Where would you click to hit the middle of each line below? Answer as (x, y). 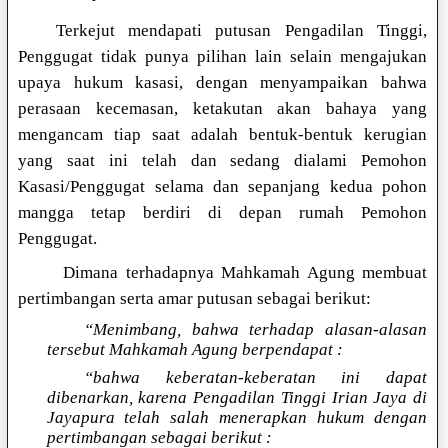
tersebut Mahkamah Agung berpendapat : (194, 350)
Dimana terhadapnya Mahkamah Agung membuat (241, 273)
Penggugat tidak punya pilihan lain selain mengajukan (222, 57)
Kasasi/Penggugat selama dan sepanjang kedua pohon (222, 187)
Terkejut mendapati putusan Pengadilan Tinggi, (241, 31)
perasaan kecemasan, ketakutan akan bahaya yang (222, 109)
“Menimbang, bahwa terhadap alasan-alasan (255, 330)
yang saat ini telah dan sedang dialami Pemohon (222, 161)
